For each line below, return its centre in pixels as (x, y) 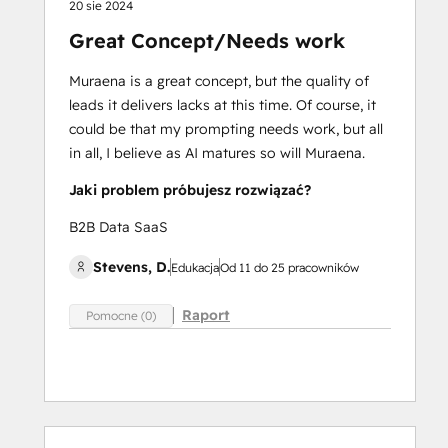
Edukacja (195, 267)
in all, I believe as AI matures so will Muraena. (217, 152)
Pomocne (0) (121, 316)
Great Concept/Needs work (207, 40)
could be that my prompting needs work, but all (226, 128)
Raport (206, 315)
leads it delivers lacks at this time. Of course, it (222, 104)
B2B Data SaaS (118, 226)
